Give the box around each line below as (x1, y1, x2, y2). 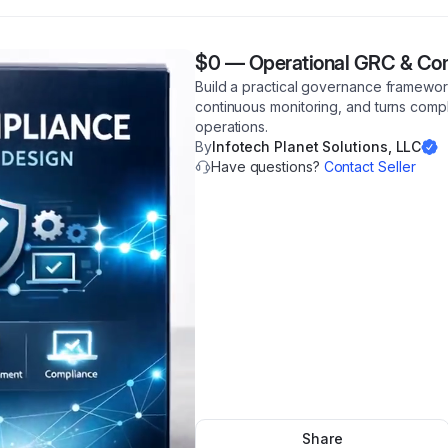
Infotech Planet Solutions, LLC (211, 138, 422, 155)
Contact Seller (323, 158, 416, 175)
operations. (195, 118, 269, 135)
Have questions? (211, 158, 324, 175)
